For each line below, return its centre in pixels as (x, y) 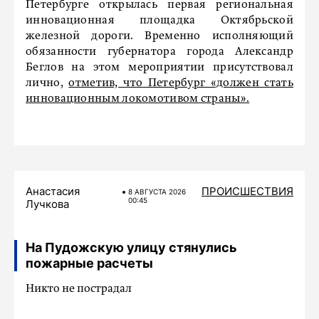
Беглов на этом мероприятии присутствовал (159, 68)
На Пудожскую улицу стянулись (131, 247)
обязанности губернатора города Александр (159, 52)
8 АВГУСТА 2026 (157, 192)
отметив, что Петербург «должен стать (181, 83)
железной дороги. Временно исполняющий (159, 36)
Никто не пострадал (79, 289)
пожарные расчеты (89, 263)
